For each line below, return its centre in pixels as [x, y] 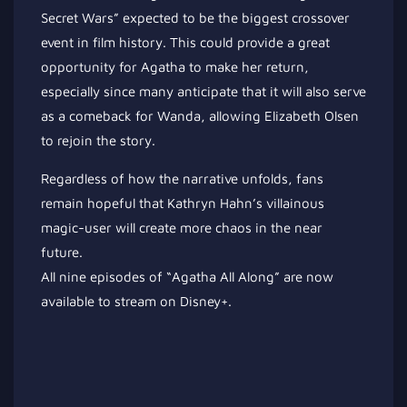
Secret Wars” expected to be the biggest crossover [195, 18]
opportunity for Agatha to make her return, [175, 67]
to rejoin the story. [98, 140]
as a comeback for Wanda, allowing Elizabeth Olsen [200, 116]
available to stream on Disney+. [136, 301]
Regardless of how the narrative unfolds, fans [182, 179]
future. [62, 252]
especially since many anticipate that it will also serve [203, 91]
